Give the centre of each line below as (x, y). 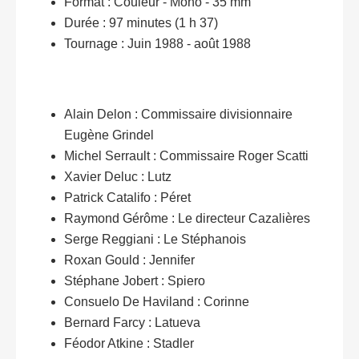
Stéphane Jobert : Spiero (135, 281)
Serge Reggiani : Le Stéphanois (155, 240)
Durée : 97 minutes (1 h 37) (141, 23)
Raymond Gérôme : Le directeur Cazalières (187, 219)
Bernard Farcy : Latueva (132, 323)
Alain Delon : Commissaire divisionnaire (178, 115)
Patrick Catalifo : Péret (127, 198)
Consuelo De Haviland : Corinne (157, 302)
